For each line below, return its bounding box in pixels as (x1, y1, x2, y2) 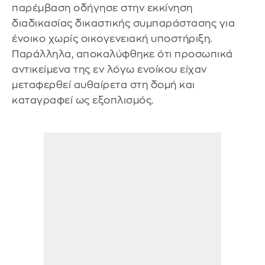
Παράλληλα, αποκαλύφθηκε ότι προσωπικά (12, 49, 233, 59)
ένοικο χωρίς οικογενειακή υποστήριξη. (12, 33, 212, 44)
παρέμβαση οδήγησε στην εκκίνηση (12, 2, 193, 13)
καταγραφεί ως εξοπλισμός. (12, 95, 154, 105)
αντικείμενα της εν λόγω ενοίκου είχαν (12, 64, 207, 75)
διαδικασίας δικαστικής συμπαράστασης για (12, 18, 235, 28)
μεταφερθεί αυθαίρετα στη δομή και (12, 79, 195, 90)
